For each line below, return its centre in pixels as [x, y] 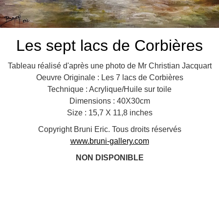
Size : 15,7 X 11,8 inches [109, 113]
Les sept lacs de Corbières [109, 45]
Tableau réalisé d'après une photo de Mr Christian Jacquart [109, 66]
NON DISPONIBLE [109, 158]
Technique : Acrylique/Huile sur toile [109, 89]
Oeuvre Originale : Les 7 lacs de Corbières [109, 77]
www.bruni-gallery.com [109, 141]
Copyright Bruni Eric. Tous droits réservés [109, 129]
